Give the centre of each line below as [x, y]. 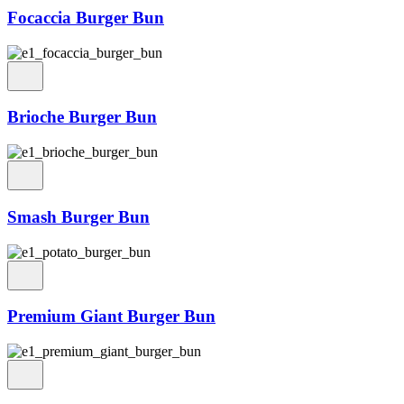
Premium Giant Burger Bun [111, 317]
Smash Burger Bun [78, 216]
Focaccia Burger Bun [86, 18]
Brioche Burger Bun [82, 117]
